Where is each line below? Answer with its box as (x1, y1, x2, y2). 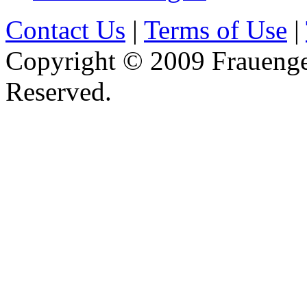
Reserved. (5, 76, 112, 106)
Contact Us (5, 14, 125, 45)
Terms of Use (144, 14, 287, 45)
